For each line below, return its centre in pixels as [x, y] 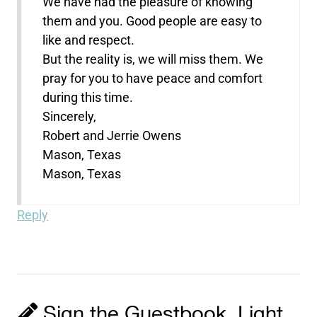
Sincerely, [70, 117]
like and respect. [89, 40]
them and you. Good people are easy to [152, 21]
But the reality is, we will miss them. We [153, 59]
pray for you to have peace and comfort [153, 79]
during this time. [88, 98]
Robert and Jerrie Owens [112, 136]
